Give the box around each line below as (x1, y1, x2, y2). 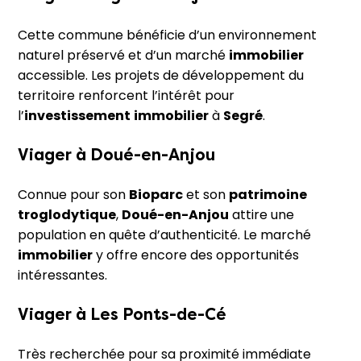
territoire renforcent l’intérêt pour (18, 85, 234, 105)
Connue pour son (18, 185, 129, 205)
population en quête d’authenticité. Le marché (18, 226, 311, 245)
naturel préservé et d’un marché (18, 45, 229, 64)
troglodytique (18, 205, 116, 225)
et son (183, 185, 229, 205)
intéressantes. (18, 266, 107, 285)
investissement (24, 106, 131, 125)
